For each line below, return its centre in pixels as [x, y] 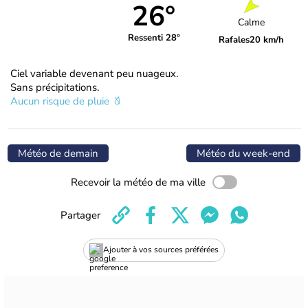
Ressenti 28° [154, 38]
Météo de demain [58, 153]
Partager [80, 215]
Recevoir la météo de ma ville [138, 182]
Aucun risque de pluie [61, 101]
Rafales [234, 40]
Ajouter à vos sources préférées [161, 250]
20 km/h [267, 40]
